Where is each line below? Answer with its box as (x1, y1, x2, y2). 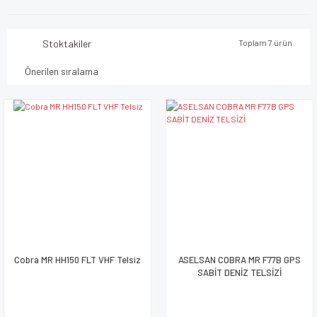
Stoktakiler (42, 37, 91, 50)
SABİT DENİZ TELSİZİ (197, 266, 282, 278)
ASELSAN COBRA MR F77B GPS (178, 253, 301, 265)
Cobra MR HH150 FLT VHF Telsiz (14, 253, 141, 265)
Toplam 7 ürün (238, 37, 292, 47)
